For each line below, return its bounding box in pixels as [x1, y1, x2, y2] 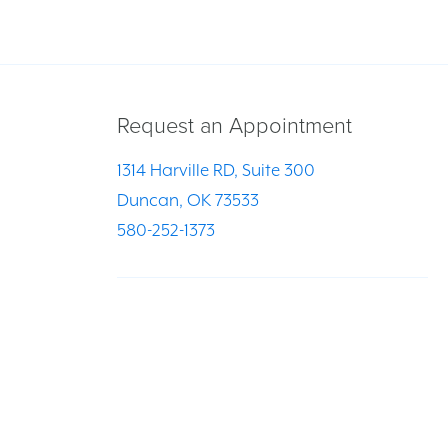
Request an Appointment [117, 113, 352, 139]
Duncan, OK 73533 [117, 190, 259, 210]
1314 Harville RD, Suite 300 [117, 160, 315, 180]
